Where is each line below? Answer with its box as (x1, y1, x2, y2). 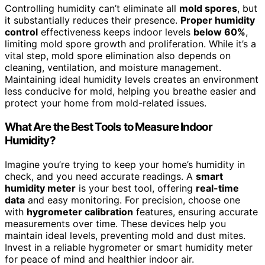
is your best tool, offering (76, 182, 196, 194)
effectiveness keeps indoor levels (38, 26, 193, 38)
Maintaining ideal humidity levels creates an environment (5, 73, 258, 86)
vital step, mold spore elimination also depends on (5, 50, 231, 62)
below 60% (193, 26, 245, 38)
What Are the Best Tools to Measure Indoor (5, 119, 212, 134)
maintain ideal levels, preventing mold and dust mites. (5, 229, 245, 241)
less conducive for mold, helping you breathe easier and (5, 85, 256, 98)
